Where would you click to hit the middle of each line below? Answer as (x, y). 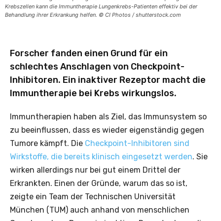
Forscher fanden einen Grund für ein (89, 53)
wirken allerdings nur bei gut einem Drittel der (95, 170)
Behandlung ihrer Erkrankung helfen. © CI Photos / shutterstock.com (93, 15)
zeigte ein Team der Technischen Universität (93, 196)
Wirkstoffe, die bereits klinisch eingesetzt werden (101, 156)
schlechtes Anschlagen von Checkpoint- (97, 66)
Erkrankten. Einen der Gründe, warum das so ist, (99, 183)
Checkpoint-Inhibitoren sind (137, 143)
